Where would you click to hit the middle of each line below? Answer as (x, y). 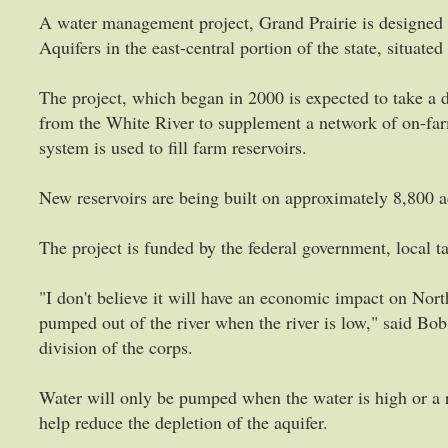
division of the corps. (116, 347)
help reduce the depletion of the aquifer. (183, 422)
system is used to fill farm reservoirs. (173, 147)
